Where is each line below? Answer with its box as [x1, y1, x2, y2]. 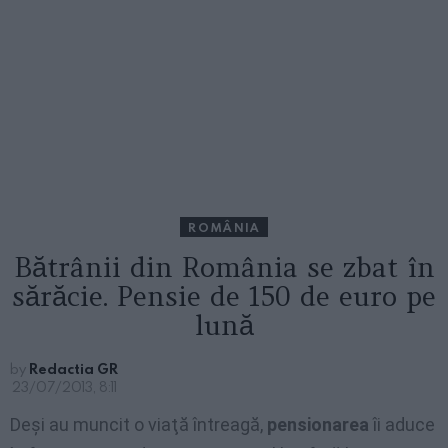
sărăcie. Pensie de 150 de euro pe [12, 279, 436, 314]
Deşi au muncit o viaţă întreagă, [10, 414, 267, 436]
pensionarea [267, 414, 369, 436]
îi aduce [369, 414, 435, 436]
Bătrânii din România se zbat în [13, 250, 435, 285]
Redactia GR [29, 359, 118, 379]
